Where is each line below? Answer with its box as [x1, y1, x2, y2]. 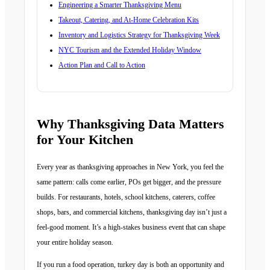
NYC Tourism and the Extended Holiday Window [58, 46, 201, 54]
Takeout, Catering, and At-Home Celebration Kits [58, 16, 199, 24]
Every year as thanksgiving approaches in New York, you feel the [37, 163, 224, 171]
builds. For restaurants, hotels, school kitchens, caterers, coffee [37, 193, 215, 201]
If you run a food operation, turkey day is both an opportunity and [37, 260, 224, 269]
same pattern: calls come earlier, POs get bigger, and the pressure [37, 178, 221, 186]
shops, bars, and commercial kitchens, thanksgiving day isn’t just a [37, 208, 227, 216]
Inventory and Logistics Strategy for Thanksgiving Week [58, 31, 220, 39]
